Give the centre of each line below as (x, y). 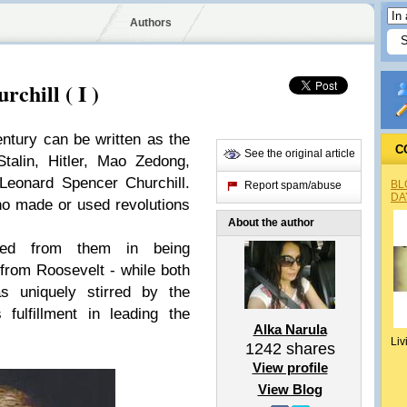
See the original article (300, 154)
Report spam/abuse (293, 185)
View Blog (290, 389)
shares (308, 349)
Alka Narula (290, 329)
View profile (290, 367)
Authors (150, 23)
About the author (271, 223)
